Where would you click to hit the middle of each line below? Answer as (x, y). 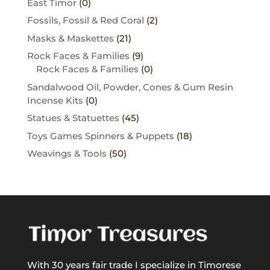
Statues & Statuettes (73, 118)
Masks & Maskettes (70, 38)
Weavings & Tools (67, 154)
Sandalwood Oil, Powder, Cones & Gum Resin (130, 87)
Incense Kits (55, 100)
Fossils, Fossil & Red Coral (85, 20)
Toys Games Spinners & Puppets (100, 136)
